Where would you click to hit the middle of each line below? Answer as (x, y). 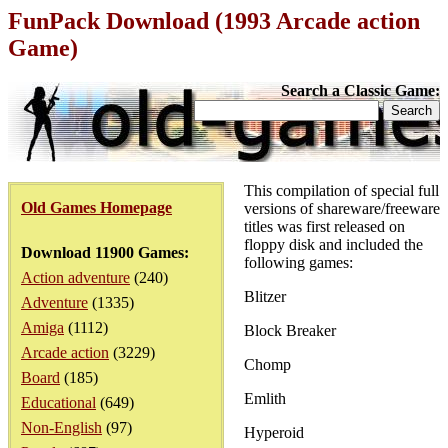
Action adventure (75, 277)
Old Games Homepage (96, 207)
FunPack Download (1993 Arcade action (214, 21)
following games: (298, 262)
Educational (58, 402)
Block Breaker (290, 330)
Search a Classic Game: (360, 90)
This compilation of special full (341, 190)
